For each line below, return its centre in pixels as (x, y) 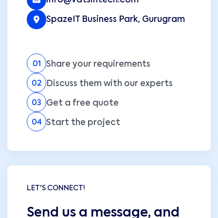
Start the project (83, 123)
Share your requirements (98, 64)
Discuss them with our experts (109, 84)
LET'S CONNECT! (56, 189)
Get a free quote (82, 103)
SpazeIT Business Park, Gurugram (116, 19)
